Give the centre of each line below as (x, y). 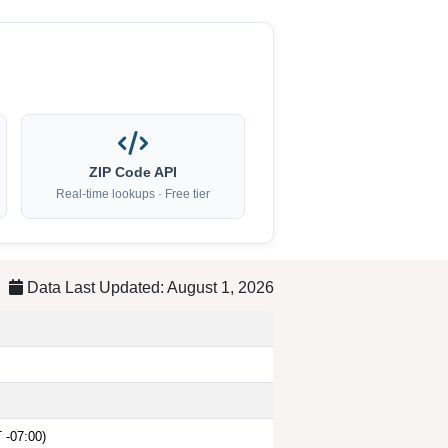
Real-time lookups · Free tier (133, 193)
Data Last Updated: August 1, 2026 (148, 287)
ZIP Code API (133, 172)
